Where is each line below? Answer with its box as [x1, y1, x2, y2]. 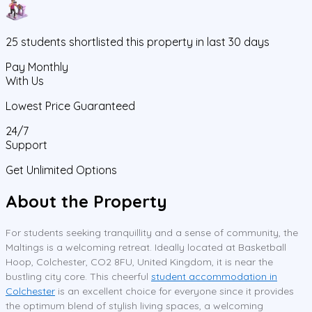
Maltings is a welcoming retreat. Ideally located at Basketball [6, 240, 286, 253]
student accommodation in [151, 270, 277, 283]
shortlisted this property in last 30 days [69, 34, 270, 49]
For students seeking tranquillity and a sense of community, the [6, 226, 298, 239]
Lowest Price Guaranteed [6, 98, 135, 113]
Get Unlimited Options [6, 162, 117, 177]
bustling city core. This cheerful [6, 270, 151, 283]
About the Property [6, 190, 167, 212]
